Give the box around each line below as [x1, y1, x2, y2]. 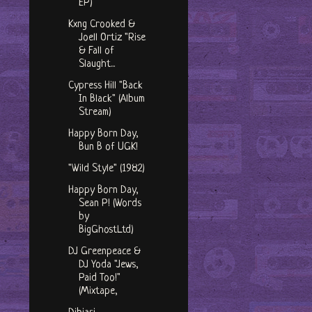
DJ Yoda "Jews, [78, 259, 139, 272]
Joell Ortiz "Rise [78, 32, 146, 45]
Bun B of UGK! [78, 141, 138, 154]
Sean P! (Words [78, 198, 141, 210]
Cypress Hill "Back [68, 80, 143, 93]
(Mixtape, [78, 286, 118, 298]
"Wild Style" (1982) [68, 163, 145, 175]
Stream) [78, 107, 111, 119]
